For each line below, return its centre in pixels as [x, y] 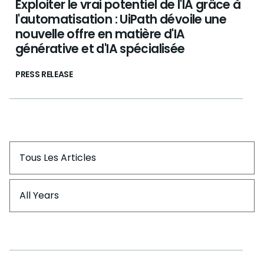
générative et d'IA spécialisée [100, 49]
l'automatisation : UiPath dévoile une [121, 19]
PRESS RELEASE [44, 74]
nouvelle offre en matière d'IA [100, 34]
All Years [39, 195]
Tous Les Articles [58, 158]
